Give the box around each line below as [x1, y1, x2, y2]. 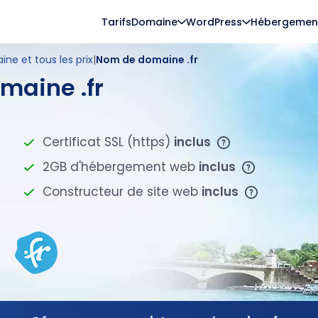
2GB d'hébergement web [43, 158, 199, 175]
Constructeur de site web [43, 183, 202, 200]
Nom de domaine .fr [96, 53, 198, 67]
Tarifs [102, 14, 131, 29]
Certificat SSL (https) [43, 133, 175, 150]
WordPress [186, 14, 242, 29]
